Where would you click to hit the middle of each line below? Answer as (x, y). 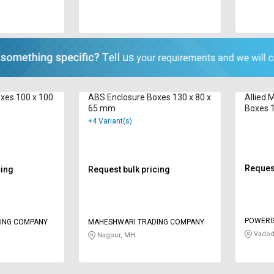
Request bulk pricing (129, 169)
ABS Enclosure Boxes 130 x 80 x (149, 97)
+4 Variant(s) (110, 121)
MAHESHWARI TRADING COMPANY (146, 222)
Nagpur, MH (115, 235)
